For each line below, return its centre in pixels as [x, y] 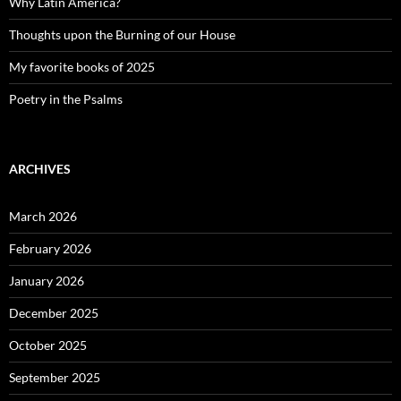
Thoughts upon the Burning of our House [122, 35]
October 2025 [48, 346]
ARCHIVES [40, 169]
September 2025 [55, 378]
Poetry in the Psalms [66, 99]
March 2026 [43, 217]
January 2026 [47, 281]
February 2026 [50, 249]
